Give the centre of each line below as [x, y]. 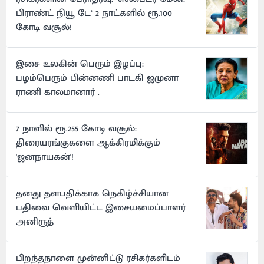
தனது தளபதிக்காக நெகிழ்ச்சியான [93, 194]
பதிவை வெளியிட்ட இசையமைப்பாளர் [101, 208]
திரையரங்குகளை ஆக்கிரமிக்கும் [88, 143]
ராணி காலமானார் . [58, 93]
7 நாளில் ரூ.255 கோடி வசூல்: [77, 129]
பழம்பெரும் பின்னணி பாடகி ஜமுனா [98, 78]
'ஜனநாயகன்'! [45, 157]
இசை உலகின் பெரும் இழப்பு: [80, 64]
